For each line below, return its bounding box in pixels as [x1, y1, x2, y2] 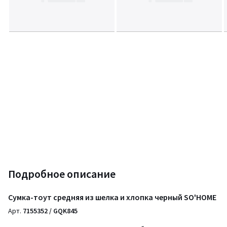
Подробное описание [8, 167, 116, 181]
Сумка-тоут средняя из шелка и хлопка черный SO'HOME [8, 192, 216, 202]
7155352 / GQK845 [23, 206, 78, 215]
